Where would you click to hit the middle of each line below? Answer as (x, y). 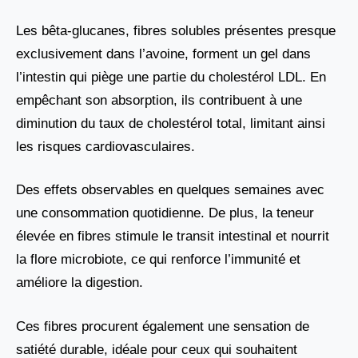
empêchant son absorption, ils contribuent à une (159, 100)
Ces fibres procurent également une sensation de (163, 326)
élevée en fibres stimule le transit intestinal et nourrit (173, 237)
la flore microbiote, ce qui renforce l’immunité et (158, 260)
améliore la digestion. (80, 283)
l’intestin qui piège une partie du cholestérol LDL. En (171, 77)
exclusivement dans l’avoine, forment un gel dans (163, 54)
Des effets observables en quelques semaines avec (170, 190)
